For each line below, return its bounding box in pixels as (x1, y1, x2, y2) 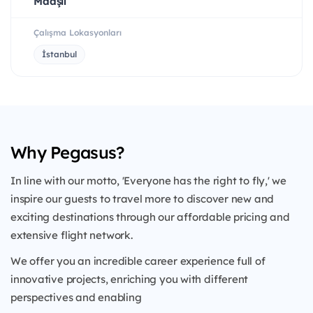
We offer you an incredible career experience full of (10, 254, 265, 268)
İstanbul (42, 49, 77, 60)
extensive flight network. (10, 228, 133, 242)
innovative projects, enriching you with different (10, 272, 249, 286)
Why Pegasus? (10, 142, 124, 163)
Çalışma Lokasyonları (34, 27, 122, 38)
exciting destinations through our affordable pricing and (10, 210, 290, 224)
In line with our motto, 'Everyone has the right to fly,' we (10, 174, 286, 188)
